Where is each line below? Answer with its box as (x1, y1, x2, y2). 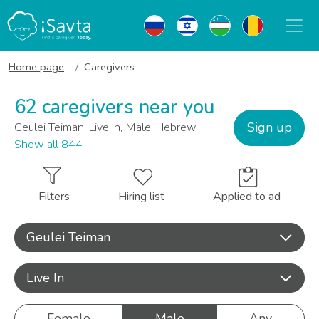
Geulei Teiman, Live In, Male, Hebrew (14, 120, 197, 135)
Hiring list (118, 189, 164, 204)
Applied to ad (213, 189, 281, 204)
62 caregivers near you (14, 94, 214, 120)
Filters (38, 189, 70, 204)
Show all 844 (14, 137, 83, 152)
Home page (9, 60, 64, 74)
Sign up (246, 118, 292, 136)
